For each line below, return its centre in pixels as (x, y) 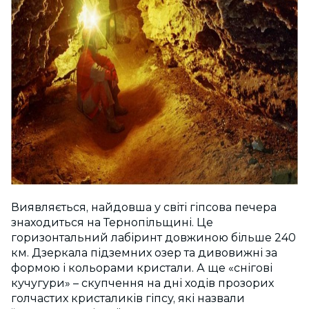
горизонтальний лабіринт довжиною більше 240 (153, 238)
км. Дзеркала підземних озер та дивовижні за (144, 253)
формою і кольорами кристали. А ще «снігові (142, 268)
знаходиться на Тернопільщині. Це (112, 223)
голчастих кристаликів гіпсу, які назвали (128, 299)
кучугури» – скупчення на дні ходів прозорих (142, 283)
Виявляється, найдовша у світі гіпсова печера (144, 208)
